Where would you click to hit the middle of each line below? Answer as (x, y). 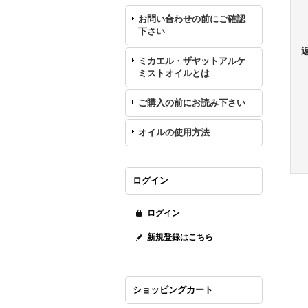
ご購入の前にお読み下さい (192, 103)
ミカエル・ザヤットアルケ (192, 61)
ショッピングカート (173, 290)
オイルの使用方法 (174, 132)
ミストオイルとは (174, 73)
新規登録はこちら (180, 237)
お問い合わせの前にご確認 (192, 19)
